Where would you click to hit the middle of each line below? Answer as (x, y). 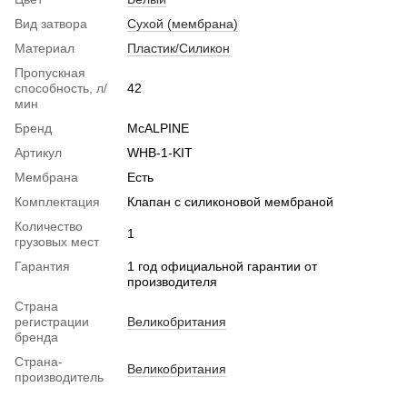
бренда (36, 337)
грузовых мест (57, 241)
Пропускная (50, 72)
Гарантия (42, 266)
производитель (59, 377)
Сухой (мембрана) (183, 23)
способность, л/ (61, 88)
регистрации (52, 321)
